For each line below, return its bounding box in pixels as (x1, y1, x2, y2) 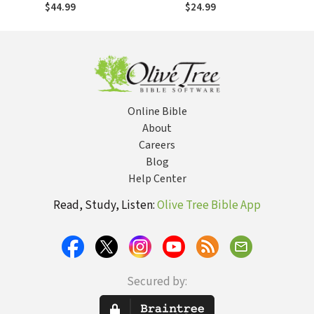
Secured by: (127, 273, 187, 290)
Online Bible (127, 104, 187, 119)
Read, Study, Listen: (53, 197, 157, 214)
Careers (139, 137, 175, 153)
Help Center (128, 171, 186, 186)
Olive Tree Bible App (157, 197, 261, 214)
